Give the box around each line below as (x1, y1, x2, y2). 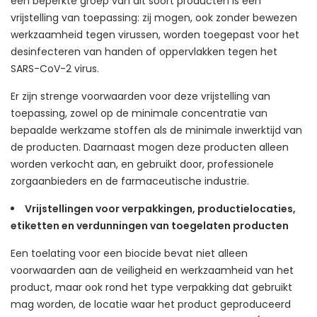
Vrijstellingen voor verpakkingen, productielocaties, (25, 202, 296, 216)
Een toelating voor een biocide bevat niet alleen (11, 246, 248, 260)
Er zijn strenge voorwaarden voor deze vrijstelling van (11, 89, 270, 103)
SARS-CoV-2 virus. (11, 62, 99, 76)
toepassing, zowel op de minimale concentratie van (11, 106, 267, 120)
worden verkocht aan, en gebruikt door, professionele (11, 157, 274, 171)
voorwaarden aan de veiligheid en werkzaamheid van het (11, 263, 294, 277)
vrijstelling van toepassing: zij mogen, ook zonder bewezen (11, 11, 297, 25)
